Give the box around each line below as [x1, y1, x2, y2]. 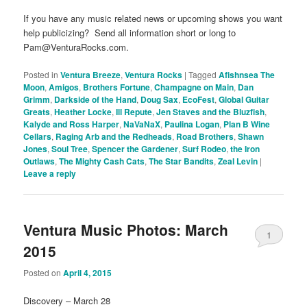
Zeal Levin [218, 155, 258, 168]
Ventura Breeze [60, 69, 121, 82]
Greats [23, 106, 51, 119]
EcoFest [182, 93, 215, 106]
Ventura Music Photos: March [23, 219, 229, 241]
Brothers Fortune [83, 81, 151, 94]
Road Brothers [176, 130, 234, 143]
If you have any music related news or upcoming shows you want [23, 12, 283, 25]
